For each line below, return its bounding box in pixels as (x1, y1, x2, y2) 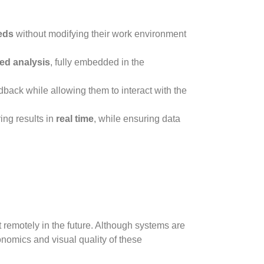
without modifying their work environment (13, 28, 186, 39)
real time (55, 113, 94, 124)
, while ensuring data (93, 113, 180, 124)
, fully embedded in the (49, 57, 144, 67)
